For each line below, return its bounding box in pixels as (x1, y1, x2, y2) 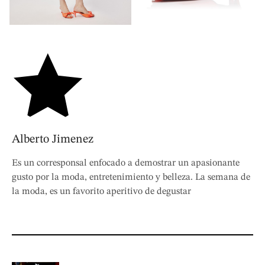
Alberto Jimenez (12, 133, 93, 146)
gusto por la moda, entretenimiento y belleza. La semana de (12, 172, 250, 182)
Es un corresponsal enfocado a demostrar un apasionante (12, 158, 240, 168)
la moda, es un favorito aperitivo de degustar (12, 186, 191, 196)
